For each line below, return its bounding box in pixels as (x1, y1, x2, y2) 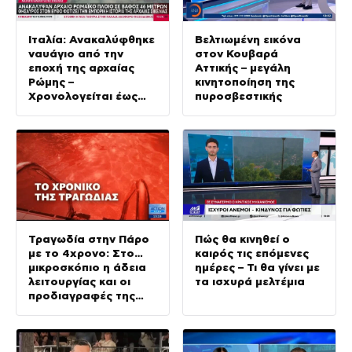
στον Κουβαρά (195, 46, 278, 60)
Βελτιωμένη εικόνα (195, 32, 301, 46)
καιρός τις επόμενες (195, 247, 309, 260)
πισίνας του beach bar (28, 303, 155, 317)
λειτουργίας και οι (28, 275, 130, 288)
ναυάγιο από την (28, 46, 123, 60)
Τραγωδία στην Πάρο (28, 233, 149, 246)
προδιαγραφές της (28, 289, 135, 302)
